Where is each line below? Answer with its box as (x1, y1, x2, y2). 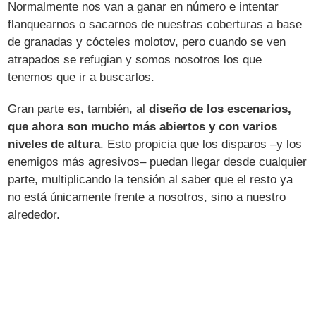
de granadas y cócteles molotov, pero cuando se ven (8, 35, 286, 49)
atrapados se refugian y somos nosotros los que (8, 52, 262, 66)
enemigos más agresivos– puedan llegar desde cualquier (8, 154, 308, 169)
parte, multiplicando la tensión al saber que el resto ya (8, 172, 293, 186)
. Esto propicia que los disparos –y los (100, 137, 303, 151)
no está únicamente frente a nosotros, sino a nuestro (8, 190, 286, 204)
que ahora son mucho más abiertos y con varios (8, 119, 278, 133)
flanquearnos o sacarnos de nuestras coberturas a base (8, 17, 303, 31)
